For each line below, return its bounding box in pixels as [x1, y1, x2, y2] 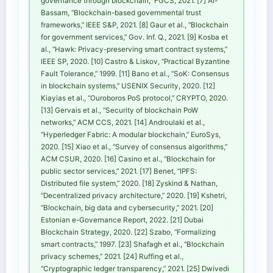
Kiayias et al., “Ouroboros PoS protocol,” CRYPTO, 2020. [41, 94, 228, 103]
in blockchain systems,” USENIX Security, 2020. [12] [41, 82, 215, 91]
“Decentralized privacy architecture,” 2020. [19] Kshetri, [41, 191, 227, 200]
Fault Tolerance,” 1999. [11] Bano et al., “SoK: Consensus [41, 69, 229, 79]
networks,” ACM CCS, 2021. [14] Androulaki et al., [41, 118, 205, 127]
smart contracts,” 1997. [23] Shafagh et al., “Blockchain [41, 240, 224, 249]
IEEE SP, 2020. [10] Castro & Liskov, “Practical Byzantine [41, 57, 230, 66]
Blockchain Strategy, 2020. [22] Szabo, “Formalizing [41, 228, 216, 237]
